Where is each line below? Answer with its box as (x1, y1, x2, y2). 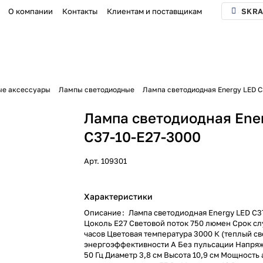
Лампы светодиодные (59, 85, 134, 94)
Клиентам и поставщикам (107, 6, 203, 16)
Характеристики (84, 191, 153, 201)
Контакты (62, 6, 98, 16)
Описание (84, 208, 124, 217)
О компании (8, 6, 53, 16)
